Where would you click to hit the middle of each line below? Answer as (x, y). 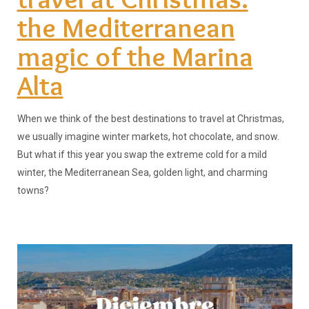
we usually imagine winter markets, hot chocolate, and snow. (148, 136)
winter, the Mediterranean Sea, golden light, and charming (142, 172)
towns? (33, 190)
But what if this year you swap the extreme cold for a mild (142, 154)
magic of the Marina (135, 56)
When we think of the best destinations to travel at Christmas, (150, 118)
